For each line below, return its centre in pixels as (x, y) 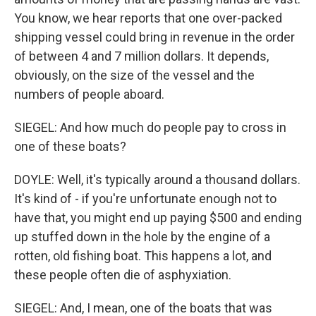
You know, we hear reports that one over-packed (148, 18)
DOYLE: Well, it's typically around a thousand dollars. (157, 179)
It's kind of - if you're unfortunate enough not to (145, 198)
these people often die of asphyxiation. (123, 274)
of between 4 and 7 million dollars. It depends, (141, 56)
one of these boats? (70, 146)
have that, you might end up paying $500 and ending (158, 217)
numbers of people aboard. (89, 94)
